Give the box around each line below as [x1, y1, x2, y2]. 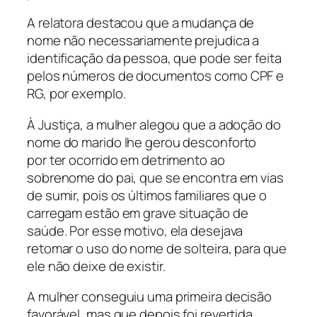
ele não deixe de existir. [27, 256, 166, 275]
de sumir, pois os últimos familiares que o [27, 185, 267, 204]
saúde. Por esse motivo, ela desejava [27, 221, 243, 240]
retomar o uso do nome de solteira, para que [27, 238, 287, 258]
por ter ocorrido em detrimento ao [27, 150, 225, 169]
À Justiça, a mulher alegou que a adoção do [27, 115, 281, 134]
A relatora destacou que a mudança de [27, 13, 255, 33]
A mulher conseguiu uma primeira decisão [27, 287, 272, 306]
